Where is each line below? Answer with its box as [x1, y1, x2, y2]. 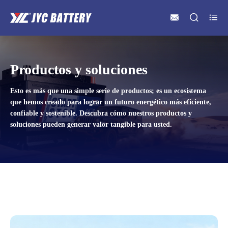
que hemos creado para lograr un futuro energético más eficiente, [10, 98, 211, 106]
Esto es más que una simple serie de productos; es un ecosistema [10, 87, 206, 95]
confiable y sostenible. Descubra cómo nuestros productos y [10, 109, 192, 117]
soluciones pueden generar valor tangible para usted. [10, 121, 172, 128]
